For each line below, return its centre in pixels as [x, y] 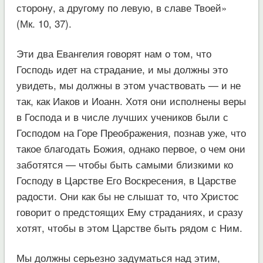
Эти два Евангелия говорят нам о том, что [114, 53]
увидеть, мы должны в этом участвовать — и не [128, 85]
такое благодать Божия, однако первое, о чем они [131, 148]
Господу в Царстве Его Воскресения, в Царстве [126, 180]
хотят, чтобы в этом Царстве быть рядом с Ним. [129, 227]
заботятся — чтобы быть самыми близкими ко [124, 164]
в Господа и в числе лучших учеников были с [122, 116]
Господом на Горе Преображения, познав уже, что [131, 132]
